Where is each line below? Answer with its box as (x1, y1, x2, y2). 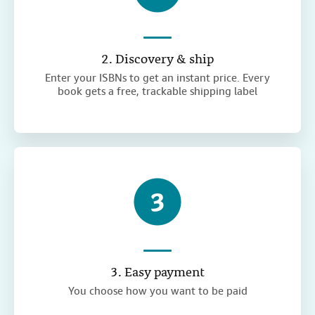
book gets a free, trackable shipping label (58, 84, 257, 99)
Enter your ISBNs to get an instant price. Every (45, 71, 270, 86)
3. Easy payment (110, 264, 205, 283)
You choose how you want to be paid (67, 284, 247, 299)
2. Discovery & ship (101, 51, 214, 70)
